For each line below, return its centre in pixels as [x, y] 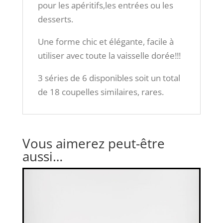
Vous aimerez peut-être [93, 144]
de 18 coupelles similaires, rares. [101, 92]
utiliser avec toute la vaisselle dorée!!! [109, 56]
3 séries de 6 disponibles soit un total [109, 78]
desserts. [55, 19]
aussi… [42, 157]
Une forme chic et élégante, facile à [106, 42]
